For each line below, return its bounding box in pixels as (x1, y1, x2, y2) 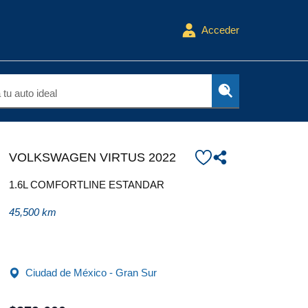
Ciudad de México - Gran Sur (25, 267, 157, 278)
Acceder (201, 24, 239, 36)
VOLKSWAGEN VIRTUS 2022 (8, 151, 176, 164)
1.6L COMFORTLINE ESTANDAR (8, 179, 164, 190)
